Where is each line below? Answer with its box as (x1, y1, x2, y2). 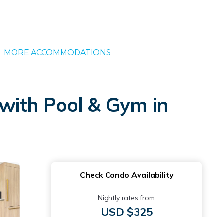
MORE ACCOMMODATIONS (3, 48, 111, 57)
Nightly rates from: (97, 193, 156, 202)
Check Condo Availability (79, 170, 174, 180)
